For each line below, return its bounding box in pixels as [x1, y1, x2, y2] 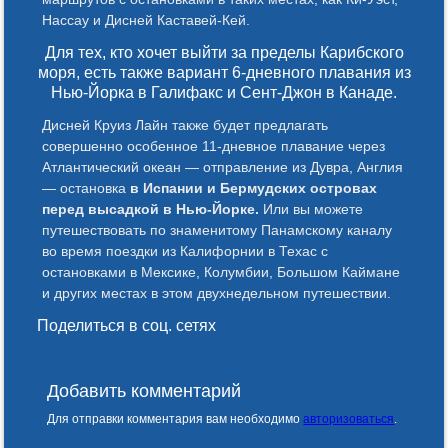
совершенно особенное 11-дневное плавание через [42, 137, 386, 154]
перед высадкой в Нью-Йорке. [42, 200, 260, 217]
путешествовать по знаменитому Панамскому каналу [42, 221, 393, 238]
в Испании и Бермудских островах [130, 179, 378, 196]
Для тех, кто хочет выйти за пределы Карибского [44, 43, 404, 61]
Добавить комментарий [47, 380, 242, 401]
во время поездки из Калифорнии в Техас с [42, 242, 329, 259]
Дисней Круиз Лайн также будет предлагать [42, 116, 329, 133]
